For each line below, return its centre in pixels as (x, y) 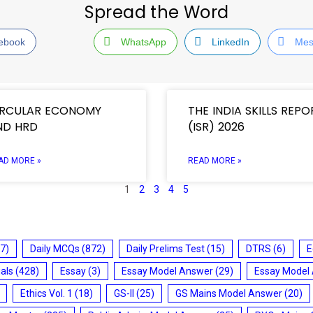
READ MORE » (215, 160)
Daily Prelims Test (166, 248)
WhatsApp (143, 42)
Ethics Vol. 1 (46, 293)
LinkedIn (230, 42)
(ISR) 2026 (218, 126)
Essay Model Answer (167, 271)
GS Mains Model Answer (229, 293)
